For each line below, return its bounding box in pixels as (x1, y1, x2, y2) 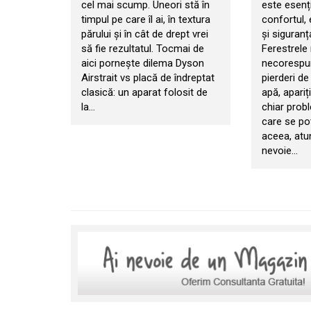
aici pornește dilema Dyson (81, 57, 204, 70)
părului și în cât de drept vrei (81, 28, 208, 41)
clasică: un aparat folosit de (81, 86, 208, 99)
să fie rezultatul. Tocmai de (81, 42, 204, 56)
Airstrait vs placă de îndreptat (81, 72, 215, 85)
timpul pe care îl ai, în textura (81, 13, 210, 26)
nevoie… (261, 144, 298, 158)
